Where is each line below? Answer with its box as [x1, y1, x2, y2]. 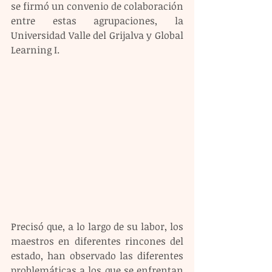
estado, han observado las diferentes [11, 249, 183, 262]
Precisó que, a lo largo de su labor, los [11, 220, 183, 233]
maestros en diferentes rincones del [11, 234, 183, 248]
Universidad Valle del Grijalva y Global [11, 29, 183, 42]
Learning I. [11, 43, 59, 56]
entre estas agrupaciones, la [11, 14, 183, 27]
